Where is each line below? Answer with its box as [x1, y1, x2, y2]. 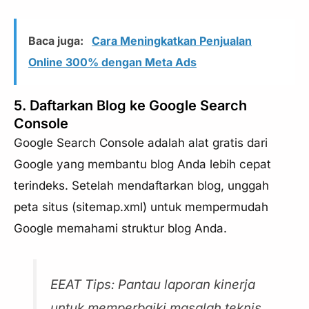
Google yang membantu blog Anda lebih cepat [14, 157, 271, 171]
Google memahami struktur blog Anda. [14, 221, 227, 235]
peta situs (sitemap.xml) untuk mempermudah [14, 199, 268, 214]
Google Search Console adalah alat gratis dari [14, 135, 268, 150]
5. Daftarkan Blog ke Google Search [14, 97, 247, 114]
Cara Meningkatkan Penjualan [92, 33, 252, 48]
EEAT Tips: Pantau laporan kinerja [50, 277, 256, 293]
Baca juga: [28, 33, 86, 48]
